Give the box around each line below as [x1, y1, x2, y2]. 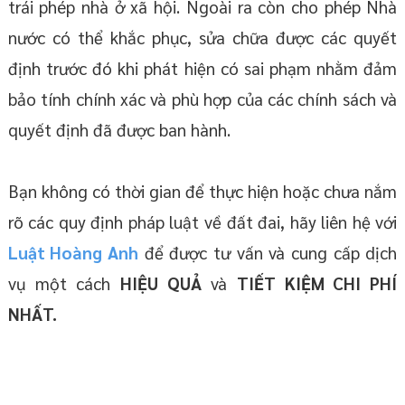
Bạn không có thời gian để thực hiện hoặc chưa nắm [7, 180, 398, 202]
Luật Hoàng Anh [7, 241, 139, 264]
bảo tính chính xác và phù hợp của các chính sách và [7, 88, 398, 110]
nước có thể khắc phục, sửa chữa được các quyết [7, 26, 398, 49]
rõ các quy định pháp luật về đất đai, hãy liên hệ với [7, 211, 398, 233]
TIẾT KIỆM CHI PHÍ [236, 272, 398, 295]
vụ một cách [7, 272, 121, 295]
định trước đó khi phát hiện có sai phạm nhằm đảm [7, 57, 398, 80]
